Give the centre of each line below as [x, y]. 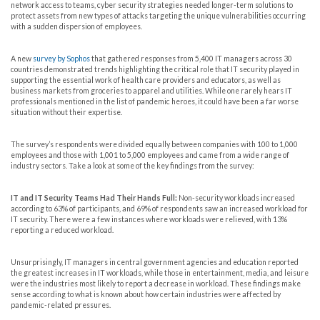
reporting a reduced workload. [62, 230]
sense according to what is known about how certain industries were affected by [146, 295]
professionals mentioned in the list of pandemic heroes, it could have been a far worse [155, 102]
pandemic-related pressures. [61, 305]
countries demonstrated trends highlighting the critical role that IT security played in [155, 70]
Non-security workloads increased [236, 198]
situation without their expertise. [66, 112]
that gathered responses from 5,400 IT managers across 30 [191, 59]
